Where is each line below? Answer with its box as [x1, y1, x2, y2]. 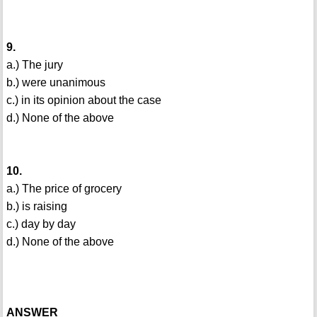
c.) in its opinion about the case [6, 94, 161, 107]
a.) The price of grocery [6, 183, 122, 195]
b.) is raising [6, 200, 67, 213]
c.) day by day [6, 218, 76, 231]
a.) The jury [6, 59, 63, 71]
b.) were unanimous [6, 76, 105, 89]
